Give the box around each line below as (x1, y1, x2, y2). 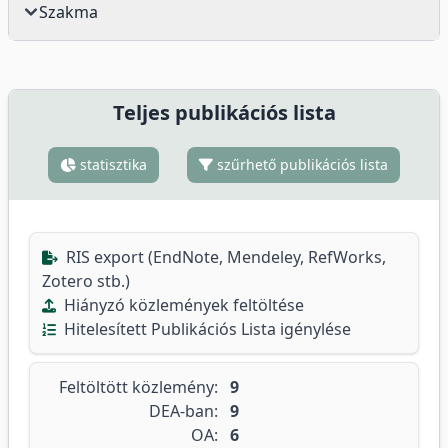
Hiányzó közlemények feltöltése (60, 294, 304, 316)
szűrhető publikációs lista (213, 155, 388, 174)
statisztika (76, 155, 147, 174)
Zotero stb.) (42, 270, 130, 292)
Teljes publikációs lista (112, 99, 336, 126)
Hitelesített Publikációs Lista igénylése (60, 318, 351, 340)
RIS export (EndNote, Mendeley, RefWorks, (62, 246, 386, 268)
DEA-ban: (149, 400, 218, 422)
